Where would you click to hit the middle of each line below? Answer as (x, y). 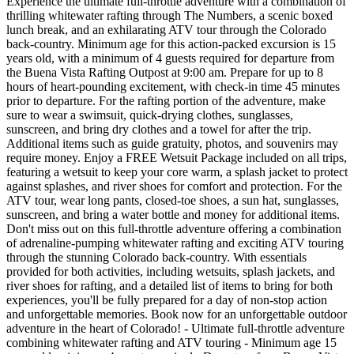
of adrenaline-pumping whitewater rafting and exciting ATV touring (175, 243)
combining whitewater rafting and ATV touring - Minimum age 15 (171, 342)
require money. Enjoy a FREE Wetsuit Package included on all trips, (177, 157)
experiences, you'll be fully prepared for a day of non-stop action (167, 299)
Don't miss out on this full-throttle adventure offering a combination (174, 228)
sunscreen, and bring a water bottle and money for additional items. (173, 214)
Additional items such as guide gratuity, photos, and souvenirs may (172, 143)
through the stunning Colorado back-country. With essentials (156, 257)
